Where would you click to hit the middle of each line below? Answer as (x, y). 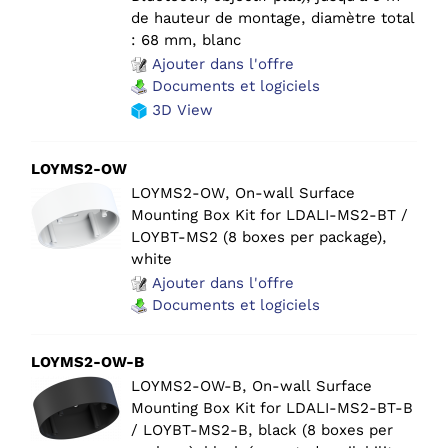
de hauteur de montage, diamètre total (273, 17)
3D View (180, 109)
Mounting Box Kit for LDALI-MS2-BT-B (272, 407)
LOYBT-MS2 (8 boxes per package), (259, 236)
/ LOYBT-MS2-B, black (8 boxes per (262, 429)
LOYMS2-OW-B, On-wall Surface (251, 385)
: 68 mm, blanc (186, 39)
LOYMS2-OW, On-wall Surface (243, 192)
